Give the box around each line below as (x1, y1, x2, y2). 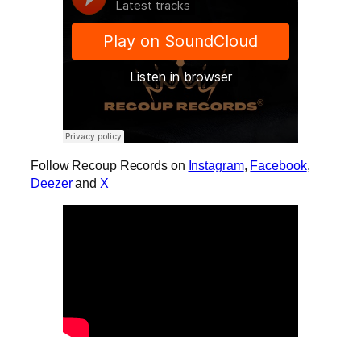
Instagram (188, 157, 244, 172)
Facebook (250, 157, 307, 172)
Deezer (31, 175, 73, 190)
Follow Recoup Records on (31, 157, 189, 172)
